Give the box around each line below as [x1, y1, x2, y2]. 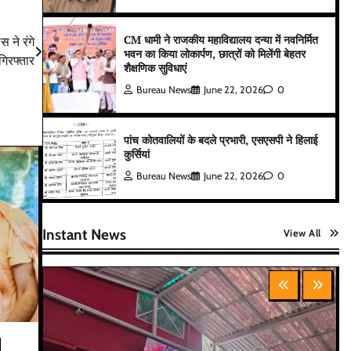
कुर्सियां [124, 147, 150, 162]
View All [283, 227, 321, 240]
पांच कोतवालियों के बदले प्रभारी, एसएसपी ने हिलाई [124, 132, 319, 148]
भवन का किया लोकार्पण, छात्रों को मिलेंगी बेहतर [124, 46, 306, 62]
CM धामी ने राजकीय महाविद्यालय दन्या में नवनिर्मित [124, 32, 319, 48]
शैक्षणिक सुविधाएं [124, 60, 187, 76]
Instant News [42, 226, 126, 244]
